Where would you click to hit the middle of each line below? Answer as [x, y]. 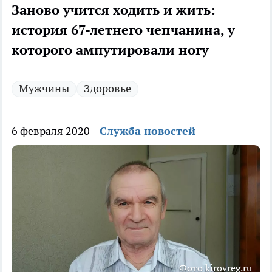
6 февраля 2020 [51, 131]
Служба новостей [148, 131]
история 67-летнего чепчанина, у [123, 30]
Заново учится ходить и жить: [114, 10]
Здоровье [107, 89]
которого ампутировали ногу [110, 50]
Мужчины [44, 89]
